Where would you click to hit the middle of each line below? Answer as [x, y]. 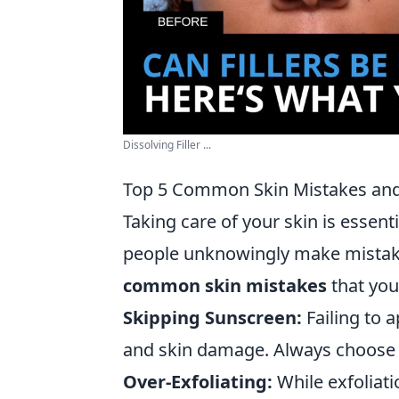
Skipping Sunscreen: [212, 317]
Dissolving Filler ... [167, 144]
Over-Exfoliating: [198, 381]
